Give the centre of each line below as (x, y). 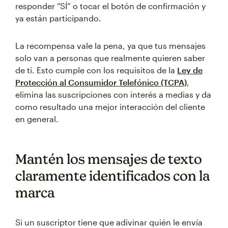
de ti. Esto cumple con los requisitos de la (96, 70)
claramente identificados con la (112, 176)
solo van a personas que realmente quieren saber (110, 58)
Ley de (190, 70)
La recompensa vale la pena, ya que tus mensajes (110, 46)
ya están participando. (58, 18)
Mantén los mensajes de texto (109, 159)
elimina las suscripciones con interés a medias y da (113, 94)
